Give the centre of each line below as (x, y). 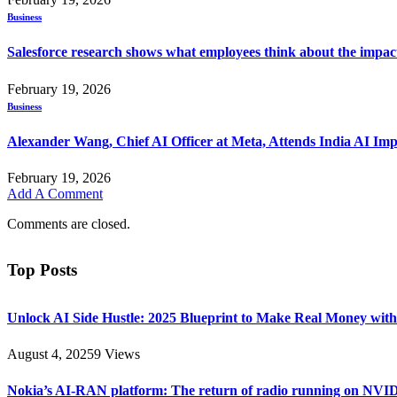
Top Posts (42, 269)
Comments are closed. (69, 224)
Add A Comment (55, 194)
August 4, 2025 (51, 354)
